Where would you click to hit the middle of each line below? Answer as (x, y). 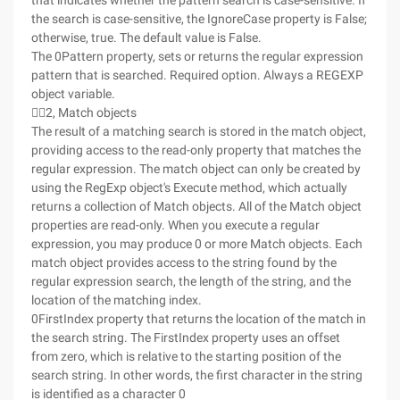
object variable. (73, 94)
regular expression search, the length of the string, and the (191, 281)
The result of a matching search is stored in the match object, (199, 131)
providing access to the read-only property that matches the (196, 150)
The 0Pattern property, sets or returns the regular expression (197, 56)
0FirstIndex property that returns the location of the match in (199, 319)
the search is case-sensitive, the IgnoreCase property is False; (199, 19)
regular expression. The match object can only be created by (196, 169)
